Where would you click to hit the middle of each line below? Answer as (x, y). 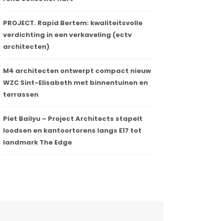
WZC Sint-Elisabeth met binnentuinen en (75, 83)
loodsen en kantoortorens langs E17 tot (72, 131)
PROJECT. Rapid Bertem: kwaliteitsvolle (73, 23)
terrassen (21, 95)
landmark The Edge (37, 143)
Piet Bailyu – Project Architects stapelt (73, 119)
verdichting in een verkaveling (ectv (67, 35)
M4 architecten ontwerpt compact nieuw (77, 71)
